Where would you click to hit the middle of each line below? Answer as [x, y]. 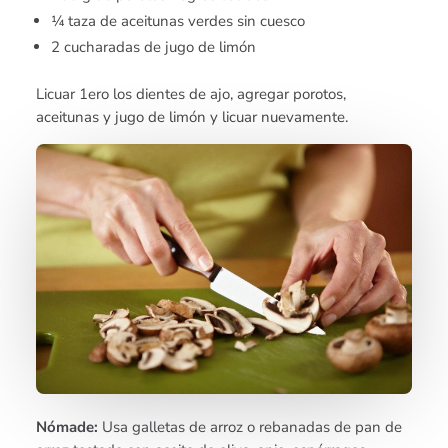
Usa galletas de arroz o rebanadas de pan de [252, 427]
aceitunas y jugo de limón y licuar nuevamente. [192, 117]
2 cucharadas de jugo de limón [154, 47]
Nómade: [69, 427]
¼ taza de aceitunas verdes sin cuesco [178, 21]
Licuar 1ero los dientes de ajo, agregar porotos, [191, 94]
